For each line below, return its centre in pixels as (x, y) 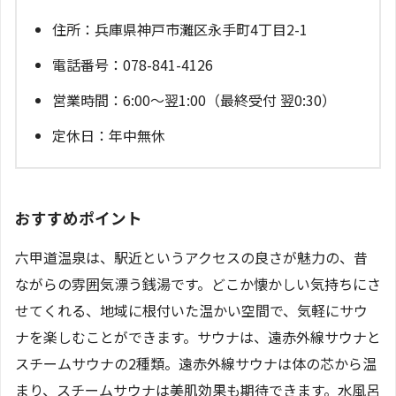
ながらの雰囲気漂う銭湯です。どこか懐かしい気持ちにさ (198, 283)
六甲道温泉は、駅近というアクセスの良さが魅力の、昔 (191, 257)
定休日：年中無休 (109, 135)
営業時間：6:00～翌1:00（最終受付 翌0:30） (194, 99)
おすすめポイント (79, 218)
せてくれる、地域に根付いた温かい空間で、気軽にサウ (191, 310)
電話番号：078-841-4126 (133, 64)
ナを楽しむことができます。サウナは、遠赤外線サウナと (198, 336)
